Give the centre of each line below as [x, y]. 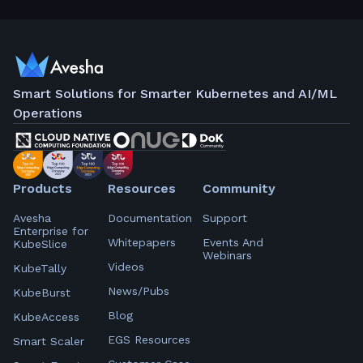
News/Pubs [139, 290]
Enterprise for [51, 231]
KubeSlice [40, 243]
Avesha [32, 218]
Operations [47, 113]
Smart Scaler [49, 341]
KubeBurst [42, 292]
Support [225, 218]
